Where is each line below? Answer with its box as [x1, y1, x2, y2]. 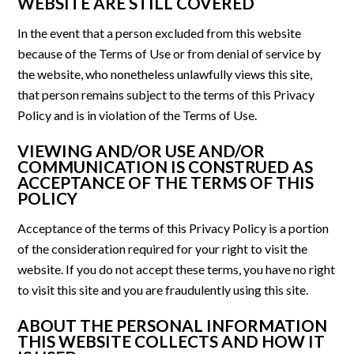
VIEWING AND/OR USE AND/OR [17, 141, 265, 161]
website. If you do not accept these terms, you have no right [17, 262, 336, 277]
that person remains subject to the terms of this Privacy [17, 87, 315, 103]
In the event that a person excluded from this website [17, 25, 302, 41]
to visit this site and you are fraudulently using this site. [17, 282, 309, 298]
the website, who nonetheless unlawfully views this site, [17, 66, 313, 82]
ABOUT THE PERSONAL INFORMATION [17, 315, 328, 336]
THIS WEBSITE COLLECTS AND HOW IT [17, 331, 326, 352]
